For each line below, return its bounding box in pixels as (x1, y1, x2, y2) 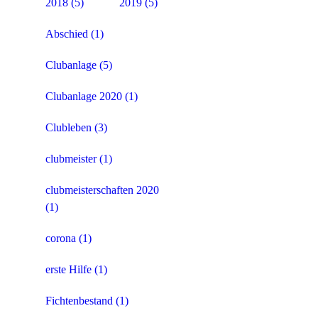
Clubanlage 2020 (45, 90, 122, 103)
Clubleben (45, 121, 92, 134)
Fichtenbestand (45, 295, 113, 307)
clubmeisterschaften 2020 (45, 184, 159, 197)
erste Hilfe (45, 263, 92, 276)
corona (45, 232, 76, 245)
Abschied (45, 28, 88, 40)
